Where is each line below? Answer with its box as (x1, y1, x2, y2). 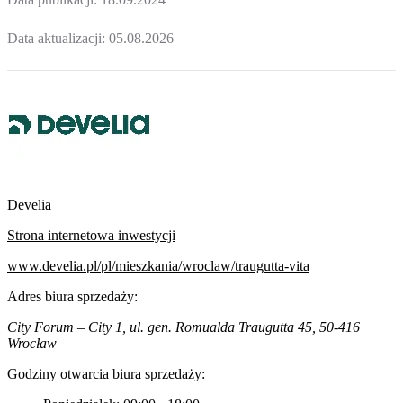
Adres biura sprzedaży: (7, 288, 138, 304)
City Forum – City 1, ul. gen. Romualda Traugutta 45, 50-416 (7, 318, 360, 335)
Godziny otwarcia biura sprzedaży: (7, 365, 205, 381)
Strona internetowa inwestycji (7, 227, 175, 243)
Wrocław (7, 335, 57, 351)
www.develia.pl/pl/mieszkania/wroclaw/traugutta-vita (7, 257, 309, 273)
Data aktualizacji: (7, 31, 109, 47)
